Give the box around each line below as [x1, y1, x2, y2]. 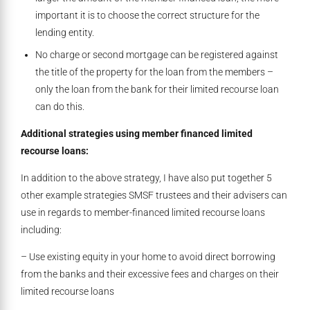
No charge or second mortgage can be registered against [35, 49, 278, 61]
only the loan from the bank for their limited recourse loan [35, 84, 279, 95]
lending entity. [35, 27, 94, 39]
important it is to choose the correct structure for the [35, 10, 259, 21]
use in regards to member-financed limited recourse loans [21, 207, 265, 219]
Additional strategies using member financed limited [21, 128, 253, 140]
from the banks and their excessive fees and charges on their [21, 268, 279, 280]
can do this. [35, 101, 84, 113]
